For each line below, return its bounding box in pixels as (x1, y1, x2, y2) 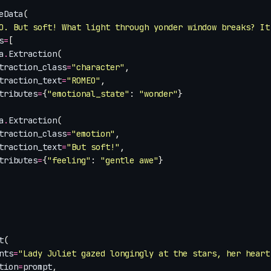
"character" (71, 62, 125, 73)
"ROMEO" (67, 75, 101, 87)
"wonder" (139, 88, 178, 100)
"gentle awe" (100, 155, 159, 166)
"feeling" (47, 155, 91, 166)
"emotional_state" (47, 88, 130, 100)
